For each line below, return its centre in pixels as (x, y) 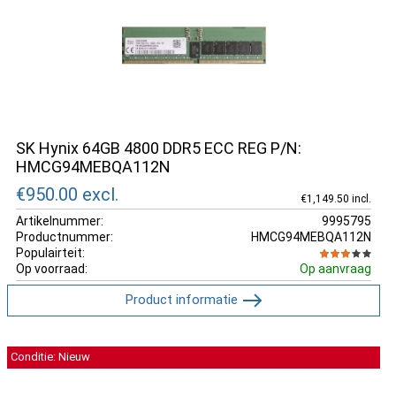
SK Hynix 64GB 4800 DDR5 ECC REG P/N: (159, 148)
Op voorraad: (52, 268)
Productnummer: (65, 236)
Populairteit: (50, 252)
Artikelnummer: (60, 221)
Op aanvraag (335, 268)
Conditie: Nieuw (50, 357)
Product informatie (181, 299)
